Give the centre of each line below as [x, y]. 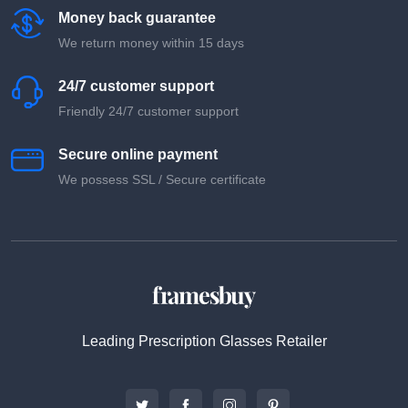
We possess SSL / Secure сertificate [162, 179]
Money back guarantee [137, 17]
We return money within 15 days [151, 42]
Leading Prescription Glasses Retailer [204, 342]
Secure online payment [138, 154]
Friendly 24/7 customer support [148, 111]
